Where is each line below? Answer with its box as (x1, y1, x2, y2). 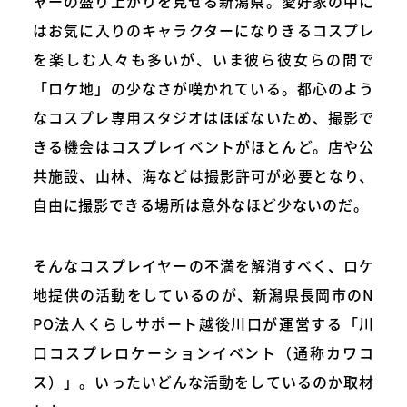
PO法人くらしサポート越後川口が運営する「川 (33, 312, 374, 334)
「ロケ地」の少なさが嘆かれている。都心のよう (33, 76, 374, 99)
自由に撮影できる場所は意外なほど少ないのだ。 (33, 193, 369, 215)
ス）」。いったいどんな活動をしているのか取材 (33, 370, 374, 392)
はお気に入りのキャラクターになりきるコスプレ (33, 18, 374, 41)
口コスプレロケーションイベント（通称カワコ (33, 341, 374, 363)
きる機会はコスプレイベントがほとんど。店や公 (33, 134, 374, 157)
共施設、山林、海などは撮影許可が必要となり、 (33, 164, 374, 186)
